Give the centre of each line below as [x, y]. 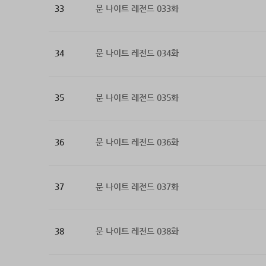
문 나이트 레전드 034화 [137, 53]
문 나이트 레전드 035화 [137, 98]
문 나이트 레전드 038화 [137, 231]
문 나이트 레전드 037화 [137, 187]
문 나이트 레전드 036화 [137, 142]
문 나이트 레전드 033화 [137, 9]
